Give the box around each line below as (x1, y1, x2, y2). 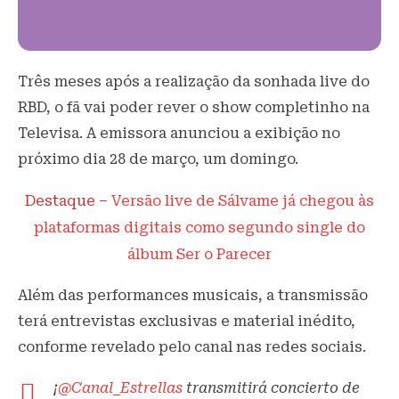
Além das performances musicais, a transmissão (18, 286, 368, 304)
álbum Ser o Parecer (127, 245, 272, 263)
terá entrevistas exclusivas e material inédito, (18, 312, 355, 330)
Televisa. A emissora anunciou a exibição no (18, 124, 340, 142)
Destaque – (25, 191, 111, 209)
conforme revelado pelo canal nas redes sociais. (18, 338, 366, 355)
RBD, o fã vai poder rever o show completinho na (18, 98, 370, 116)
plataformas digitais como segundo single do (34, 218, 365, 236)
